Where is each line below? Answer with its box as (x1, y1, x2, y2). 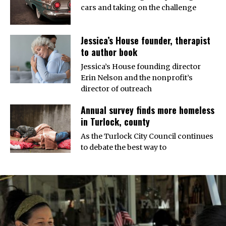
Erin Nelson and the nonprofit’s (81, 73, 193, 82)
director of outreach (81, 84, 152, 93)
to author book (81, 45, 137, 59)
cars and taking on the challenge (81, 3, 196, 12)
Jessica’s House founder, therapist (81, 33, 210, 47)
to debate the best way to (81, 142, 166, 152)
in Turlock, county (81, 115, 150, 128)
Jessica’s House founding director (81, 62, 201, 71)
